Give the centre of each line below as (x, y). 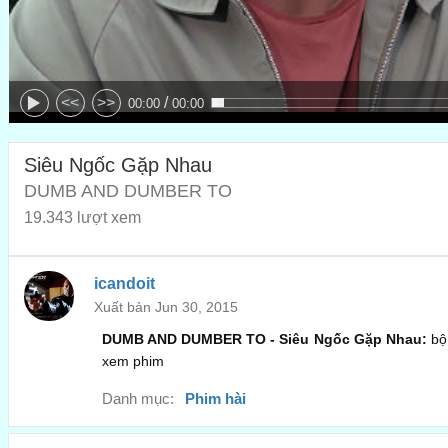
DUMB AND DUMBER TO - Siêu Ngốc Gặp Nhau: (266, 339)
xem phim (132, 361)
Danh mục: (137, 399)
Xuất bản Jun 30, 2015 (165, 307)
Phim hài (216, 399)
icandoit (124, 284)
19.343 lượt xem (82, 217)
